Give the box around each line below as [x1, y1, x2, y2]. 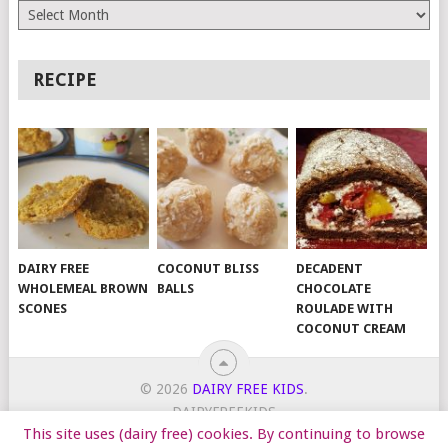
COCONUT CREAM [296, 321, 407, 337]
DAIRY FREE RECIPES [241, 427, 378, 444]
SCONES [18, 301, 68, 317]
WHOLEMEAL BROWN [18, 281, 149, 297]
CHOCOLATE [296, 281, 372, 297]
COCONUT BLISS [157, 261, 260, 277]
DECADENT [296, 261, 364, 277]
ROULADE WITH [296, 301, 394, 317]
